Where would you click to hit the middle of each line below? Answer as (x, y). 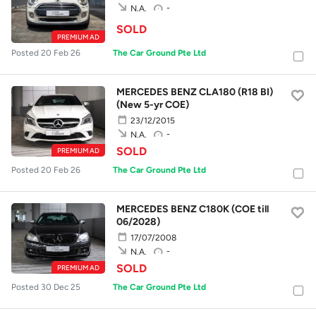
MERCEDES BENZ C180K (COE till (193, 209)
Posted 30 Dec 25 (46, 287)
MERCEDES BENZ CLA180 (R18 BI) (195, 92)
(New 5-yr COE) (153, 104)
